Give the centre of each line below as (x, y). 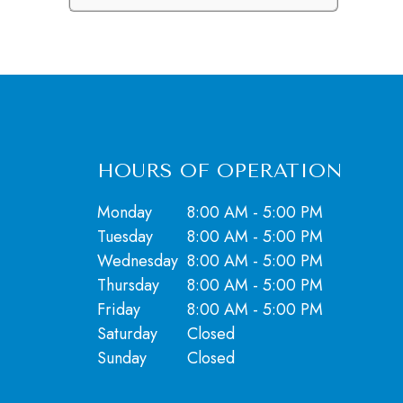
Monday (124, 212)
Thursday (128, 285)
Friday (118, 309)
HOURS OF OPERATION (219, 171)
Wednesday (137, 261)
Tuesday (125, 237)
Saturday (127, 334)
